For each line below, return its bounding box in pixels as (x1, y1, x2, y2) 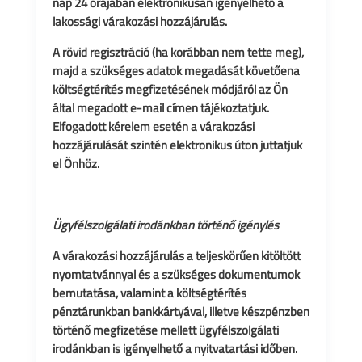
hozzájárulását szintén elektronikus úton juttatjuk (52, 136, 302, 154)
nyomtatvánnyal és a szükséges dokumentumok (52, 265, 300, 284)
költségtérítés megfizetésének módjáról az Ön (52, 80, 288, 99)
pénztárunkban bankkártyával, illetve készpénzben (52, 302, 309, 321)
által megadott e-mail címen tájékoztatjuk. (52, 99, 269, 117)
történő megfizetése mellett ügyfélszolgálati (52, 321, 279, 339)
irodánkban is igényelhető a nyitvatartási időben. (52, 339, 297, 358)
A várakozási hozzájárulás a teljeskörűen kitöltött (52, 246, 301, 265)
